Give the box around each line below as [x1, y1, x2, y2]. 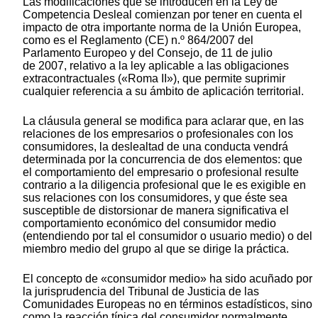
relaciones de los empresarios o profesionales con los [23, 127, 293, 140]
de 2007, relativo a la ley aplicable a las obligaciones [23, 59, 289, 72]
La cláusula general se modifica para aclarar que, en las [23, 114, 304, 127]
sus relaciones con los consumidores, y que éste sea [23, 191, 287, 204]
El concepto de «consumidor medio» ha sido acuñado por [23, 272, 312, 285]
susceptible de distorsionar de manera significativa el [23, 204, 289, 216]
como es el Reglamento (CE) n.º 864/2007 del [23, 33, 253, 46]
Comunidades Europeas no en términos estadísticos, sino [23, 297, 312, 310]
